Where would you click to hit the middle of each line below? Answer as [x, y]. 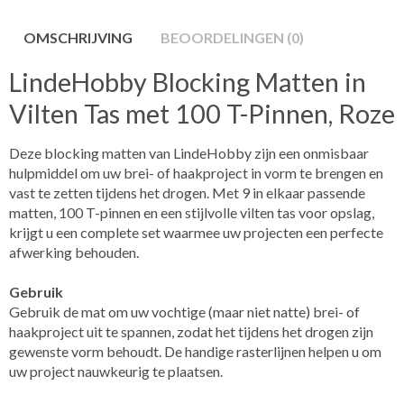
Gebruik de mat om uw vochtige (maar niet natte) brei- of [184, 311]
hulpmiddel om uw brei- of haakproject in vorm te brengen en [196, 172]
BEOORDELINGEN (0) [232, 37]
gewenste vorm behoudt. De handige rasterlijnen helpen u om [195, 351]
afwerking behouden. [74, 252]
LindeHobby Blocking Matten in [188, 82]
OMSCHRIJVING [78, 37]
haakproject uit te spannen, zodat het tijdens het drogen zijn [191, 331]
